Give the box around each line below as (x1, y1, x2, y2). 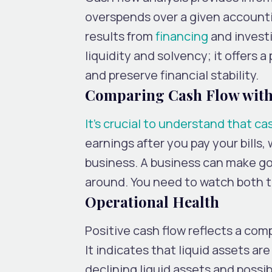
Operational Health (85, 191, 219, 211)
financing (155, 27, 208, 44)
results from (85, 27, 155, 44)
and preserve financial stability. (85, 66, 259, 83)
